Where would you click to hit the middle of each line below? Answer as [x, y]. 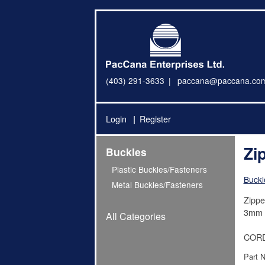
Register [155, 119]
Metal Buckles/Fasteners [158, 185]
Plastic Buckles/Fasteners [160, 169]
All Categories [136, 216]
